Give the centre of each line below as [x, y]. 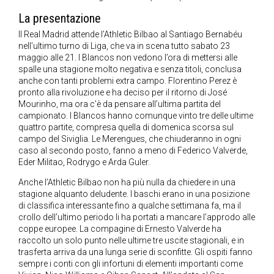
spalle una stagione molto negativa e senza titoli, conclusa [130, 69]
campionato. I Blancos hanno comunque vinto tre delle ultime [136, 116]
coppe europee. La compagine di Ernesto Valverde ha [120, 229]
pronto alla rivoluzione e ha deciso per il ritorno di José [123, 93]
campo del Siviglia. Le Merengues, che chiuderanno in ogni [130, 139]
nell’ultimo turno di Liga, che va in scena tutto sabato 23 [124, 46]
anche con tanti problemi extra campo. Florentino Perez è [128, 81]
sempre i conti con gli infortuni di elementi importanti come [131, 264]
